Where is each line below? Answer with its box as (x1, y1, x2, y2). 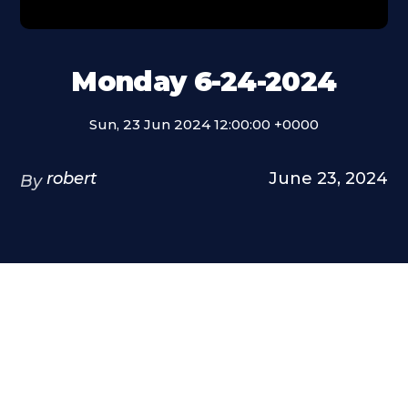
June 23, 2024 (268, 168, 388, 189)
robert (46, 168, 98, 189)
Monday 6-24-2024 (71, 65, 337, 98)
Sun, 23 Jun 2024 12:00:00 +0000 (89, 116, 319, 133)
